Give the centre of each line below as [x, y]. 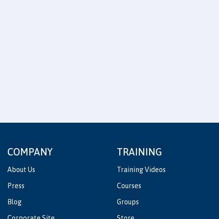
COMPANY [30, 152]
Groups [128, 202]
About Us [21, 170]
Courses [129, 186]
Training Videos [141, 170]
